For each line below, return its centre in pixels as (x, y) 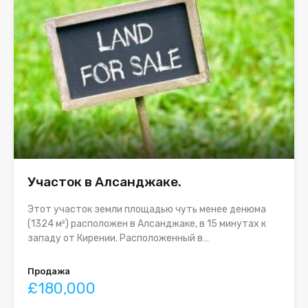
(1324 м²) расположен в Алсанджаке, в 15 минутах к (147, 224)
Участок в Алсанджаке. (104, 182)
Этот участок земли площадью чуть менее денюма (147, 210)
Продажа (49, 272)
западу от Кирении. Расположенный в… (118, 239)
